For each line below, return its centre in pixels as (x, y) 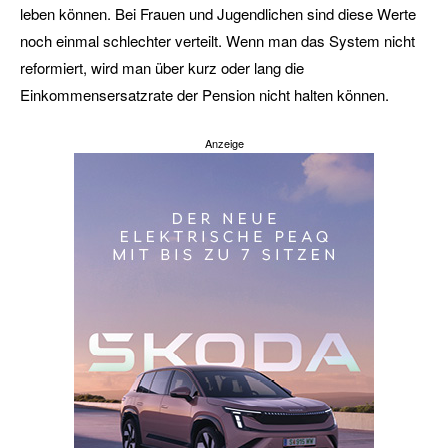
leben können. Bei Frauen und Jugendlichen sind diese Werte (218, 13)
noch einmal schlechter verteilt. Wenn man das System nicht (217, 40)
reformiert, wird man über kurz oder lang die (162, 67)
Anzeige (224, 143)
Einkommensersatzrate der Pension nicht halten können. (206, 94)
